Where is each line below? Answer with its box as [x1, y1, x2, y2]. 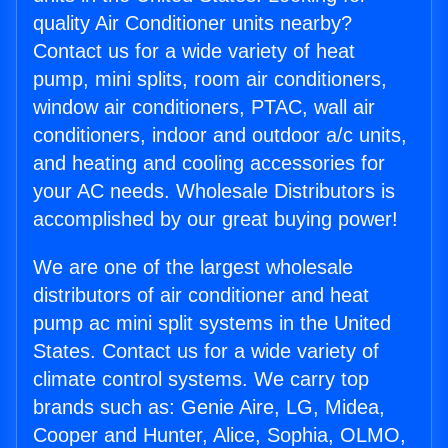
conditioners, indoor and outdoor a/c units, [33, 124, 407, 146]
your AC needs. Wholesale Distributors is [33, 180, 395, 202]
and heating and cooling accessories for [33, 152, 385, 174]
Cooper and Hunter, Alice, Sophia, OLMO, [33, 424, 406, 446]
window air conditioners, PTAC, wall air [33, 96, 375, 118]
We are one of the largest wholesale [33, 256, 353, 278]
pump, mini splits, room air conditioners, [33, 68, 387, 90]
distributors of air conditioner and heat [33, 284, 369, 306]
